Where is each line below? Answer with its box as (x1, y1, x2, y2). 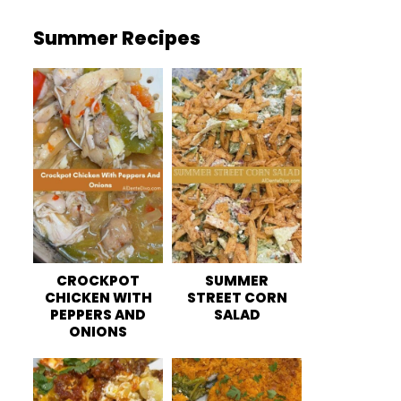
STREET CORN (186, 287, 287, 307)
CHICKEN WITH (44, 287, 152, 307)
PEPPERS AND (50, 304, 146, 324)
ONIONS (69, 321, 127, 341)
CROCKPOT (56, 270, 140, 290)
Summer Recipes (33, 25, 200, 52)
